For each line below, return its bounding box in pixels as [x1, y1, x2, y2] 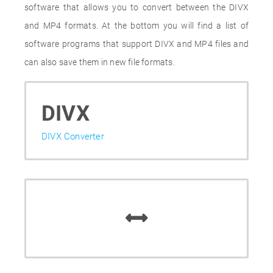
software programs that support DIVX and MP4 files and [24, 39, 249, 49]
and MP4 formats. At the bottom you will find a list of [24, 21, 249, 30]
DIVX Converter [41, 131, 104, 142]
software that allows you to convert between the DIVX [24, 2, 249, 12]
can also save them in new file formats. [24, 57, 175, 67]
